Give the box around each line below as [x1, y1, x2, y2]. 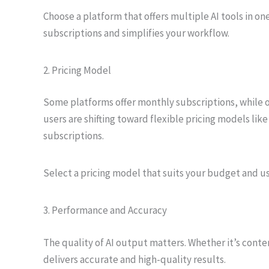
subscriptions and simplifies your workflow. [43, 26, 229, 40]
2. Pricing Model [43, 63, 111, 77]
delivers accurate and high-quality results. [43, 252, 226, 266]
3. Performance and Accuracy [43, 204, 167, 217]
